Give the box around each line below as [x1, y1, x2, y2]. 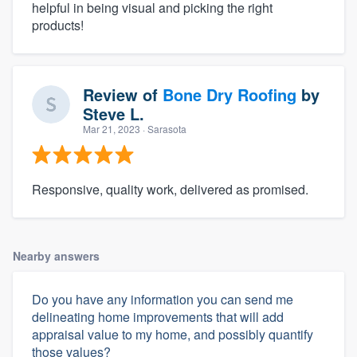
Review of [83, 82, 163, 106]
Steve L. [83, 101, 144, 125]
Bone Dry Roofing [163, 82, 296, 106]
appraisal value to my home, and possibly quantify [32, 324, 313, 343]
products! [32, 15, 84, 34]
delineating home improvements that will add [32, 307, 284, 326]
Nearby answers [13, 247, 100, 264]
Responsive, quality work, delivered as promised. [32, 179, 308, 198]
